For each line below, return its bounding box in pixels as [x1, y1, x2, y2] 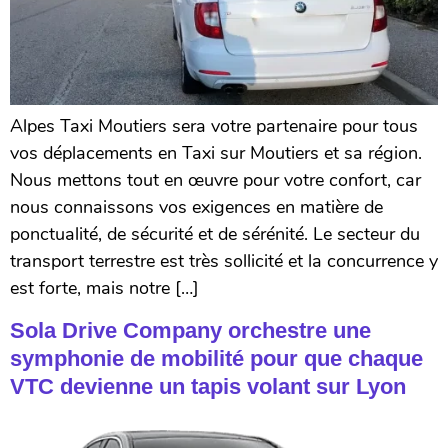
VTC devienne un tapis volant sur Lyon [10, 373, 406, 399]
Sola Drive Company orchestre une [10, 317, 371, 343]
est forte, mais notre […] [10, 276, 199, 301]
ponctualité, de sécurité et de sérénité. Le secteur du [10, 222, 420, 247]
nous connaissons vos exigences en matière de [10, 195, 383, 220]
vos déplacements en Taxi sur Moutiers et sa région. [10, 141, 422, 166]
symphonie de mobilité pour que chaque [10, 345, 423, 371]
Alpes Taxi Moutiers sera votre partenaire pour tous [10, 114, 418, 139]
